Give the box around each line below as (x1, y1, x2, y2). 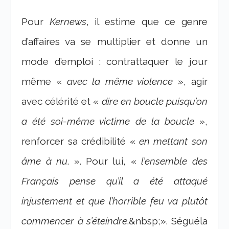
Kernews (49, 15, 86, 27)
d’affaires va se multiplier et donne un (21, 35, 208, 47)
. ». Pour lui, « (67, 155, 142, 167)
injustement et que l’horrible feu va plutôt (21, 195, 208, 207)
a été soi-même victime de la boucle (21, 115, 194, 127)
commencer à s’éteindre (21, 215, 128, 226)
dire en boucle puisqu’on (101, 95, 208, 107)
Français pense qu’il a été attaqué (21, 175, 208, 187)
